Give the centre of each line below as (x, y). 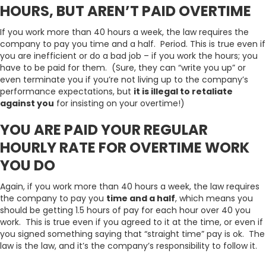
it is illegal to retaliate (183, 91)
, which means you (214, 198)
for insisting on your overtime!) (119, 103)
